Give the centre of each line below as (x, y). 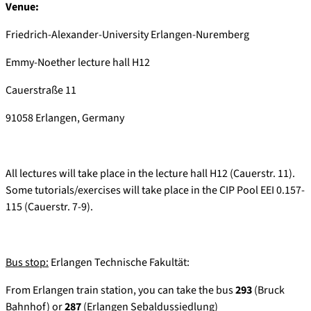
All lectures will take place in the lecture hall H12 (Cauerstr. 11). (150, 174)
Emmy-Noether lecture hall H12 (78, 63)
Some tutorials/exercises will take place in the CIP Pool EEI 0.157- (155, 191)
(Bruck (268, 291)
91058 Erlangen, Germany (65, 118)
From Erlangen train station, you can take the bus (120, 291)
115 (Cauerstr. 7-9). (49, 207)
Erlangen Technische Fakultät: (119, 263)
